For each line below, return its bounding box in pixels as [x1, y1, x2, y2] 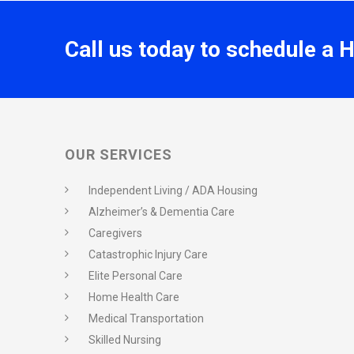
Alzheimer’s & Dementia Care [88, 205, 235, 219]
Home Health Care [88, 291, 179, 304]
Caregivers [88, 227, 142, 240]
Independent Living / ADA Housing [88, 184, 258, 198]
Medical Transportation [88, 312, 204, 326]
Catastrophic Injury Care [88, 248, 208, 262]
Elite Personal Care [88, 269, 183, 283]
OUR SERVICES [65, 146, 172, 164]
